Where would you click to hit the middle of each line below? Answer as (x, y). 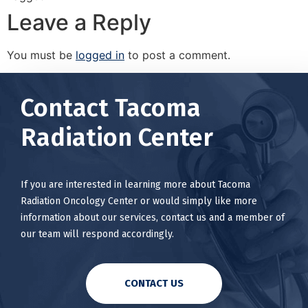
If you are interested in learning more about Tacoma (135, 185)
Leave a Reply (79, 22)
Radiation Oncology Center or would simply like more (139, 201)
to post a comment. (177, 55)
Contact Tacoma (111, 108)
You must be (41, 55)
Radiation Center (117, 138)
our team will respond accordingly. (97, 234)
